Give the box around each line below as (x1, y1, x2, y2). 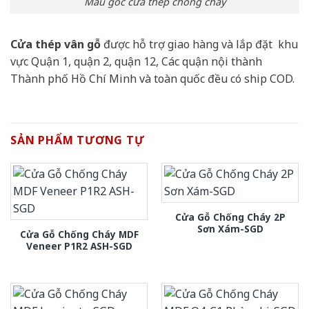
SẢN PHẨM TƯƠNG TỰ (10, 132, 145, 148)
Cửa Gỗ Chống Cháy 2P (175, 210, 286, 224)
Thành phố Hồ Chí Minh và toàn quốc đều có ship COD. (10, 71, 295, 87)
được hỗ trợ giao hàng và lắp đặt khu (103, 37, 298, 52)
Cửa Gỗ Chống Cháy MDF (19, 228, 139, 241)
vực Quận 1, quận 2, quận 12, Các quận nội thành (10, 54, 262, 70)
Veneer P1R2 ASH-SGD (26, 239, 132, 253)
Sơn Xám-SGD (197, 222, 263, 236)
